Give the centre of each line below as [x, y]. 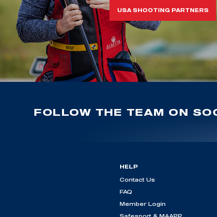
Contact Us [137, 180]
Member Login [143, 204]
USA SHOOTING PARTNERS [163, 10]
